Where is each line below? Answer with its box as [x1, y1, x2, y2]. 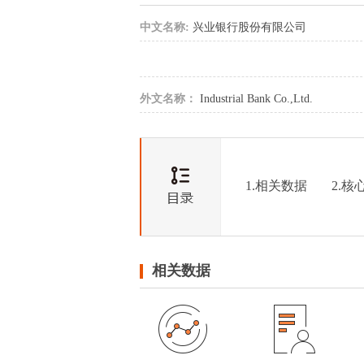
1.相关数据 [245, 179, 307, 193]
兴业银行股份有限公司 [193, 21, 306, 33]
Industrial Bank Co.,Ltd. [200, 93, 313, 105]
